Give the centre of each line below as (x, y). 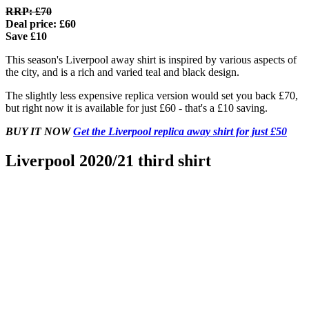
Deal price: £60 (41, 23)
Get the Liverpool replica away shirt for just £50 (180, 131)
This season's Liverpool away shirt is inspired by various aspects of (151, 59)
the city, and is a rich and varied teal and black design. (124, 72)
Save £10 (26, 36)
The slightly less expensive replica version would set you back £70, (152, 95)
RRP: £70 (29, 11)
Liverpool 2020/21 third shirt (108, 160)
